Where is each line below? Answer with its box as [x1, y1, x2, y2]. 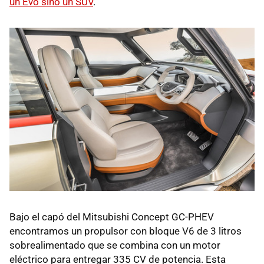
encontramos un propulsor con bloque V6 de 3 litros [9, 225, 242, 237]
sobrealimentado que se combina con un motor [9, 239, 220, 251]
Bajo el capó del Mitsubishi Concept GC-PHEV [9, 210, 214, 223]
